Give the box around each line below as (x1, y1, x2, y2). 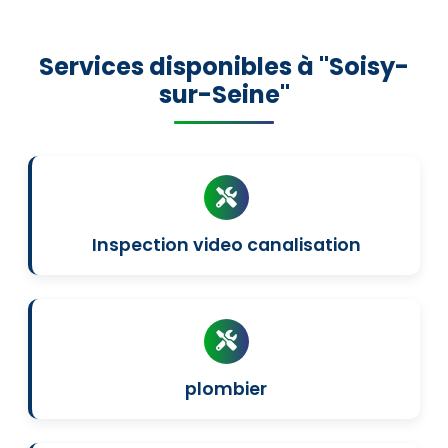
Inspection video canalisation (91, 233, 361, 258)
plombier (185, 376, 267, 401)
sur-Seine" (158, 78, 290, 111)
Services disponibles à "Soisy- (39, 50, 409, 83)
